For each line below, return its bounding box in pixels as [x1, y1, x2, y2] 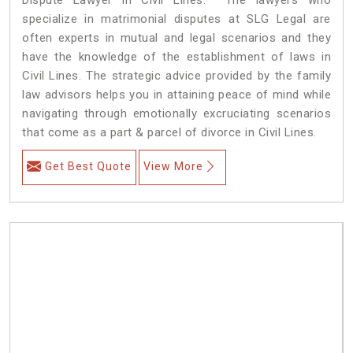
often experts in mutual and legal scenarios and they [22, 30, 331, 45]
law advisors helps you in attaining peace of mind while [22, 87, 331, 102]
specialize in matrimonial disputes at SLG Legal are [22, 11, 331, 26]
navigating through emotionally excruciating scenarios [22, 106, 331, 121]
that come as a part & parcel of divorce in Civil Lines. [22, 124, 317, 139]
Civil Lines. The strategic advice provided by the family [22, 68, 331, 83]
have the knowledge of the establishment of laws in [22, 49, 331, 64]
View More [143, 159, 203, 173]
